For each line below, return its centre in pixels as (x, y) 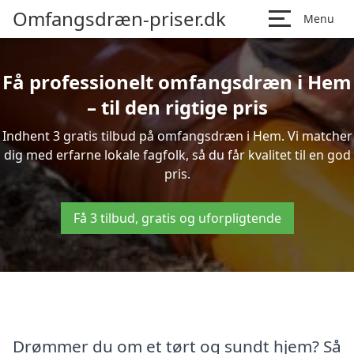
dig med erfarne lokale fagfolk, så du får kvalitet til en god (177, 155)
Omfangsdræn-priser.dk (119, 19)
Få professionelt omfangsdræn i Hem (177, 82)
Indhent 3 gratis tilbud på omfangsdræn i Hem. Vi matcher (177, 136)
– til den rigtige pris (177, 107)
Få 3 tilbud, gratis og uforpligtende (177, 218)
